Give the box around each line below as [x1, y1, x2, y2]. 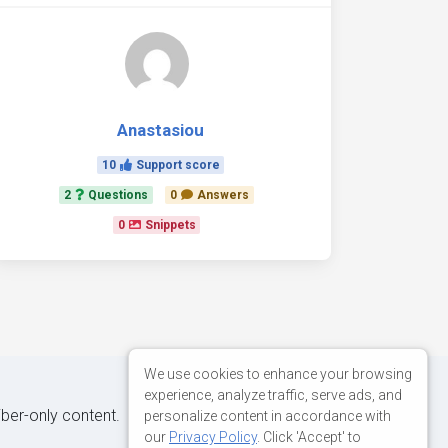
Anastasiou [117, 120, 204, 140]
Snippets [144, 218, 196, 232]
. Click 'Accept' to [257, 428, 361, 445]
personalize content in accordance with [144, 407, 391, 424]
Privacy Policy [169, 428, 257, 445]
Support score [135, 158, 220, 172]
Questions [88, 188, 149, 202]
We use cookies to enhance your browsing [144, 365, 412, 382]
